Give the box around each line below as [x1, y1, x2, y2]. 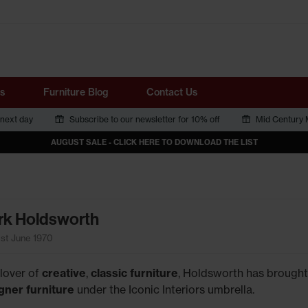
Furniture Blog [43, 86, 108, 98]
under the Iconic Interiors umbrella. [74, 283, 254, 296]
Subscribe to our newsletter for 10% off [69, 114, 220, 124]
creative [41, 266, 86, 280]
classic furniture [90, 266, 178, 280]
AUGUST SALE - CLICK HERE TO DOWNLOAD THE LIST [50, 137, 258, 147]
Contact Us [146, 86, 197, 98]
